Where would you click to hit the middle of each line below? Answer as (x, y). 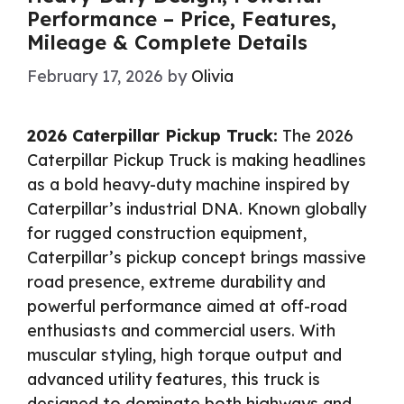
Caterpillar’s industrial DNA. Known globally (197, 209)
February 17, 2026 (95, 77)
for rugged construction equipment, (167, 234)
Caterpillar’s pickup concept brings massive (197, 258)
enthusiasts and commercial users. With (181, 331)
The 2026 (316, 136)
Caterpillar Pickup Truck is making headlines (197, 161)
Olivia (212, 77)
